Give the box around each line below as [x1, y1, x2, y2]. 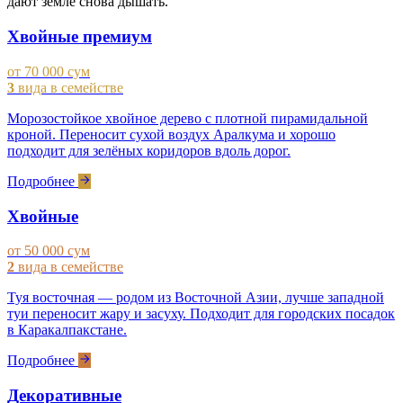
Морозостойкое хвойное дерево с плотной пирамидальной [7, 110, 368, 126]
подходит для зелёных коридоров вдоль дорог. [7, 142, 291, 158]
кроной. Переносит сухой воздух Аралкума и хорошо [7, 126, 336, 142]
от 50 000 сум [7, 243, 90, 259]
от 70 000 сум [7, 63, 90, 79]
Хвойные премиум [7, 27, 152, 47]
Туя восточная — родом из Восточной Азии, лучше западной [7, 290, 384, 306]
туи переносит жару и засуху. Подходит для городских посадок [7, 306, 395, 322]
